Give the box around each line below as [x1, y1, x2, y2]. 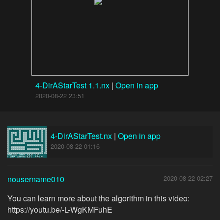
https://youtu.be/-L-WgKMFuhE [7, 204, 112, 215]
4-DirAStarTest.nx [51, 130, 112, 141]
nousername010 [7, 173, 64, 185]
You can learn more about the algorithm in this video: [7, 192, 190, 204]
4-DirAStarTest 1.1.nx [35, 80, 111, 91]
